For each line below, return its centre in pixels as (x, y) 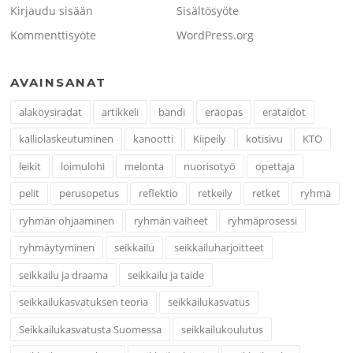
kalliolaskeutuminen (67, 139)
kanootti (154, 139)
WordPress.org (215, 35)
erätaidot (284, 111)
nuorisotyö (210, 166)
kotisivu (265, 139)
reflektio (159, 193)
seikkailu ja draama (64, 275)
